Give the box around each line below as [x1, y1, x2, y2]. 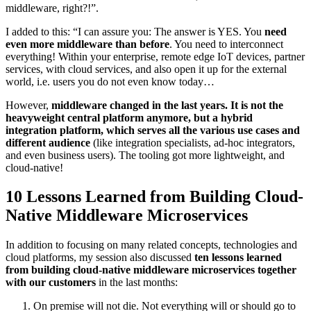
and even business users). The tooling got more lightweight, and [6, 149, 285, 161]
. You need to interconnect [169, 37, 283, 50]
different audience [6, 136, 90, 149]
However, [6, 99, 51, 111]
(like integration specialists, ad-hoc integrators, [90, 136, 295, 149]
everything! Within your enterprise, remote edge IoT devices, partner [6, 50, 305, 62]
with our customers [6, 276, 96, 289]
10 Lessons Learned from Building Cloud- [6, 187, 303, 206]
